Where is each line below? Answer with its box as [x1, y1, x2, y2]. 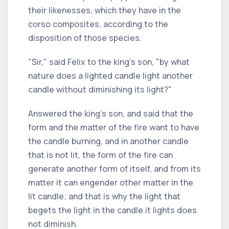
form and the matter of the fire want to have [28, 121, 199, 133]
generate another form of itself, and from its [28, 163, 201, 174]
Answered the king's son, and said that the [28, 107, 193, 119]
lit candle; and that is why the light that [28, 190, 180, 202]
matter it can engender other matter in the [28, 176, 193, 188]
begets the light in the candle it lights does [28, 204, 197, 216]
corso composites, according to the [28, 18, 168, 30]
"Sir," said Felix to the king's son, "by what [28, 56, 190, 67]
